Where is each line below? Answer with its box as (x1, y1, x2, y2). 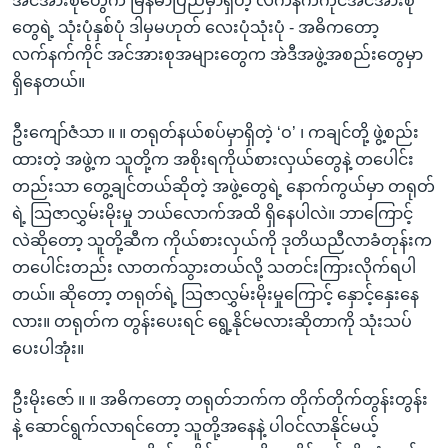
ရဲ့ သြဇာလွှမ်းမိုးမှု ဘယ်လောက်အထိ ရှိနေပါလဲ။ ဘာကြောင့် (12, 204, 413, 222)
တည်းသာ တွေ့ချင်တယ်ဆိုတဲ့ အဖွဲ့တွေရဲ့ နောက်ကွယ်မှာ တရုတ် (12, 177, 435, 195)
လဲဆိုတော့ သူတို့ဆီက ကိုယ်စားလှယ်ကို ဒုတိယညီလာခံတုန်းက (12, 231, 432, 249)
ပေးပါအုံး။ (12, 339, 84, 357)
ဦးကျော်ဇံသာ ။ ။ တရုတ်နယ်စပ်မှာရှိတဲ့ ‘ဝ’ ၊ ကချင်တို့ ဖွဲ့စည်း (12, 123, 419, 141)
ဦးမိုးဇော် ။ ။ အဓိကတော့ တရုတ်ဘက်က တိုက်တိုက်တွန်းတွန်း (12, 390, 428, 408)
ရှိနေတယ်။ (12, 72, 85, 90)
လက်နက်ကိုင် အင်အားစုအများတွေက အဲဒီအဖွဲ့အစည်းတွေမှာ (12, 45, 423, 63)
